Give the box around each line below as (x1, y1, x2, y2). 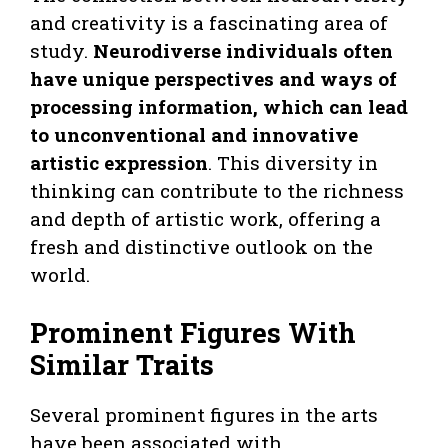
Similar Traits (30, 347, 214, 383)
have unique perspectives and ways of (30, 65, 397, 91)
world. (30, 261, 90, 287)
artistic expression (30, 149, 208, 175)
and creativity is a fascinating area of (30, 9, 388, 35)
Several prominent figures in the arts (30, 402, 378, 428)
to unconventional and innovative (30, 121, 358, 147)
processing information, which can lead (30, 93, 408, 119)
